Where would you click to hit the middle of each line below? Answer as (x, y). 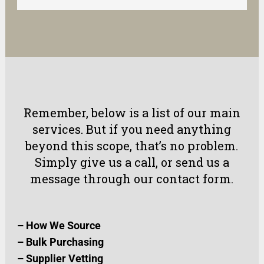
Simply (57, 162)
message (55, 178)
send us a (202, 162)
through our (118, 178)
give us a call (118, 162)
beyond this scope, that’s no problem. (132, 145)
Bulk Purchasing (65, 242)
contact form (194, 178)
